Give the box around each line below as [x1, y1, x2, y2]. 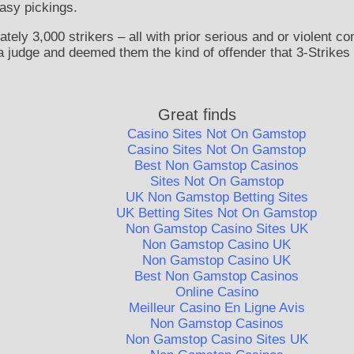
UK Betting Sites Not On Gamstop [116, 205, 318, 221]
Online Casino [175, 284, 258, 300]
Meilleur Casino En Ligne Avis [128, 300, 305, 316]
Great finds [157, 106, 236, 124]
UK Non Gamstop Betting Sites [125, 190, 308, 205]
